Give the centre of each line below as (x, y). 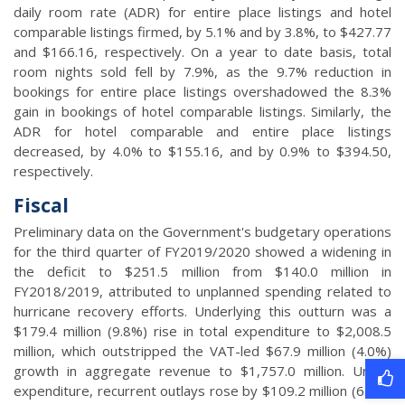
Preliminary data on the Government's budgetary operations (202, 232)
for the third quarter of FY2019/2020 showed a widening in (202, 252)
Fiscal (41, 206)
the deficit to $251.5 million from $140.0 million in (202, 272)
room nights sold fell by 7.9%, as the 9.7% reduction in (202, 72)
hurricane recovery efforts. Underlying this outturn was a (202, 311)
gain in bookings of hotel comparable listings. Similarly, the (202, 112)
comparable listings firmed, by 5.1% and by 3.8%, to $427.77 (202, 32)
